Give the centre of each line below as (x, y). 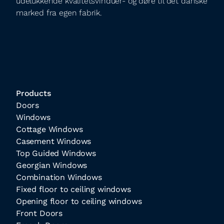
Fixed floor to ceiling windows (73, 189)
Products (33, 93)
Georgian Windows (52, 165)
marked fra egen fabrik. (59, 13)
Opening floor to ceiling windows (79, 201)
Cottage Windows (49, 129)
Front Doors (39, 213)
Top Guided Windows (56, 153)
